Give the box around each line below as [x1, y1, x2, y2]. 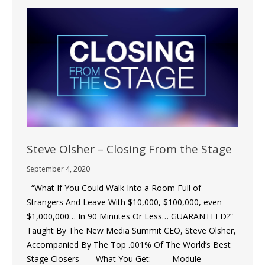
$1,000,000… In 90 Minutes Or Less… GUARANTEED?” [27, 210, 238, 222]
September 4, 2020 [27, 163, 90, 174]
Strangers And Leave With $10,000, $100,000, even [27, 196, 222, 208]
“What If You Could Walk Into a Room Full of [27, 182, 201, 193]
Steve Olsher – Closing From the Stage [27, 141, 232, 157]
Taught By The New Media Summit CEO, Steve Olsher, [27, 224, 236, 236]
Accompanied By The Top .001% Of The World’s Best [27, 238, 231, 250]
